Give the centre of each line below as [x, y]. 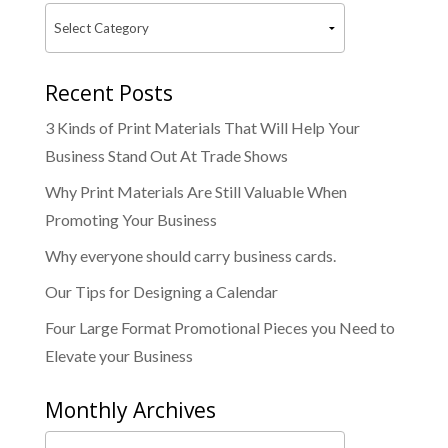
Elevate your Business [118, 355]
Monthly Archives [130, 409]
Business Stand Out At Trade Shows [166, 155]
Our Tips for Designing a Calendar [161, 291]
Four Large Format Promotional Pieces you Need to [219, 327]
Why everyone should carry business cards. [190, 255]
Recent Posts [108, 92]
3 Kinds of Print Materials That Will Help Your [202, 127]
